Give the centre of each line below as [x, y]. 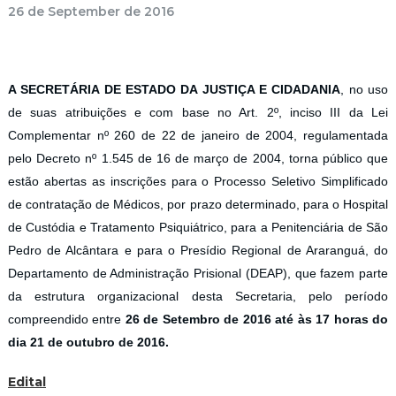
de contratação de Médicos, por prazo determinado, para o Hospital [198, 204]
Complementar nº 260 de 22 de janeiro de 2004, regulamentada [198, 135]
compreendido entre [65, 319]
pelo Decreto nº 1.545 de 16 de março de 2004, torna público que [198, 158]
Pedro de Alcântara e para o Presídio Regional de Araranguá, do [198, 250]
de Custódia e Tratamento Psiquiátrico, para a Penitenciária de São [198, 227]
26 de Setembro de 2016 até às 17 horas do [255, 319]
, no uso [365, 89]
